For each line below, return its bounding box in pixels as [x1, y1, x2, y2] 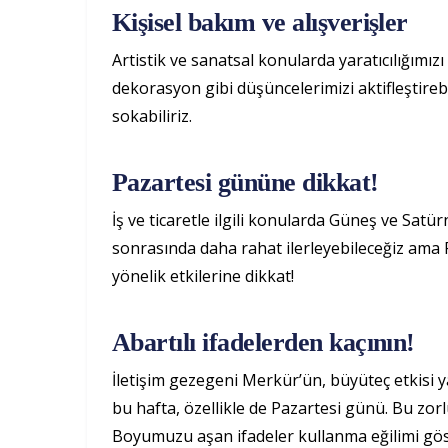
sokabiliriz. [112, 104, 192, 127]
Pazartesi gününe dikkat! [112, 167, 379, 197]
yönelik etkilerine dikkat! [112, 264, 298, 287]
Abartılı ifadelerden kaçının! [112, 327, 415, 357]
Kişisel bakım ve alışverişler [112, 7, 408, 37]
